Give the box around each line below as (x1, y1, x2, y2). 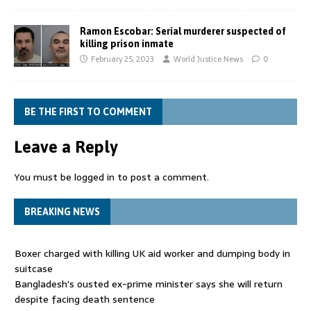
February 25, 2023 (91, 52, 154, 65)
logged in (74, 169, 115, 185)
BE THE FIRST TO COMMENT (24, 106, 152, 117)
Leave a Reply (14, 137, 118, 156)
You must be (14, 169, 74, 185)
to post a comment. (115, 169, 209, 185)
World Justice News (174, 52, 243, 65)
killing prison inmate (80, 37, 174, 49)
